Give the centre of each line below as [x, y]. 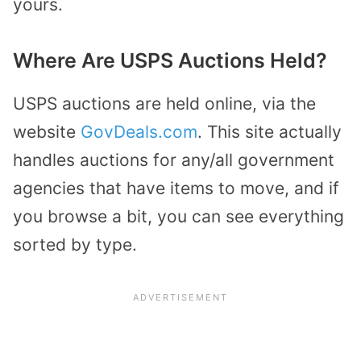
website [47, 132]
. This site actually [270, 132]
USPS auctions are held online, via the [164, 104]
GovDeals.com [139, 132]
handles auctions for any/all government [174, 160]
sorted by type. [75, 245]
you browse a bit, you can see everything [178, 217]
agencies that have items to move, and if [176, 189]
